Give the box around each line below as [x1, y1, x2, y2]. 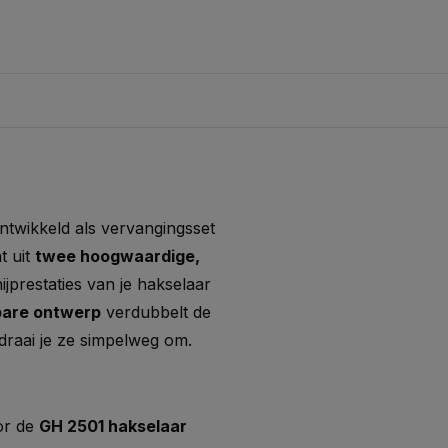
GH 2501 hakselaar [39, 416, 187, 436]
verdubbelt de [101, 302, 211, 322]
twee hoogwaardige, [35, 246, 200, 266]
